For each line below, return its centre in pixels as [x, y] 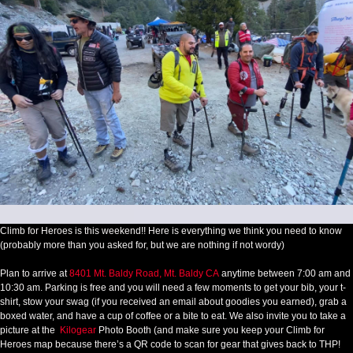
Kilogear [78, 331]
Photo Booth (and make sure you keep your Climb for [212, 331]
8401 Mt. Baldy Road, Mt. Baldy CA [144, 274]
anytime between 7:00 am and [285, 274]
